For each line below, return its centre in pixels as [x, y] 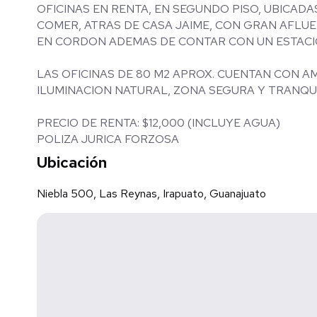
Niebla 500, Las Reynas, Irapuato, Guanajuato [151, 194]
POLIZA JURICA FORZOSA [108, 139]
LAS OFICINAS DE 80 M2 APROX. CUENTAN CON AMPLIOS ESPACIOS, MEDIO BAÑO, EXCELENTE [127, 74]
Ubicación [72, 162]
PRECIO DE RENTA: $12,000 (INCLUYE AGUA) [158, 123]
